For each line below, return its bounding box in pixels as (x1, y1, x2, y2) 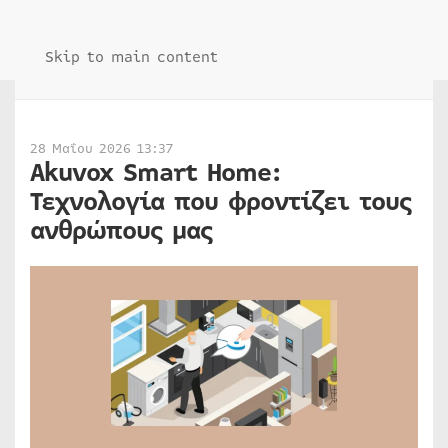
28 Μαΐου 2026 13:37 (30, 139, 173, 159)
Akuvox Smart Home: (30, 154, 281, 192)
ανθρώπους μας (30, 212, 212, 250)
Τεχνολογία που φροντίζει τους (30, 183, 411, 221)
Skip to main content (45, 46, 218, 68)
